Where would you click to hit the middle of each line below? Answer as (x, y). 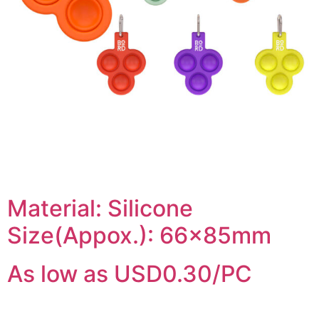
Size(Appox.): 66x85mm (139, 235)
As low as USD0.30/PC (130, 273)
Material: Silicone (100, 208)
